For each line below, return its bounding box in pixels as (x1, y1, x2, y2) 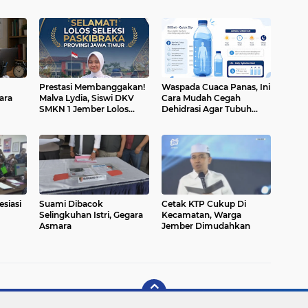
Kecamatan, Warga (161, 210, 241, 221)
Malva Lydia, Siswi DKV (39, 93, 134, 104)
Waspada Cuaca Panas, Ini (161, 82, 270, 93)
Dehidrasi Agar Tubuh (161, 104, 252, 115)
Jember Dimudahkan (161, 221, 250, 232)
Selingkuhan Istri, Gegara (39, 210, 143, 221)
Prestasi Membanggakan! (39, 82, 145, 93)
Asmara (39, 221, 71, 232)
